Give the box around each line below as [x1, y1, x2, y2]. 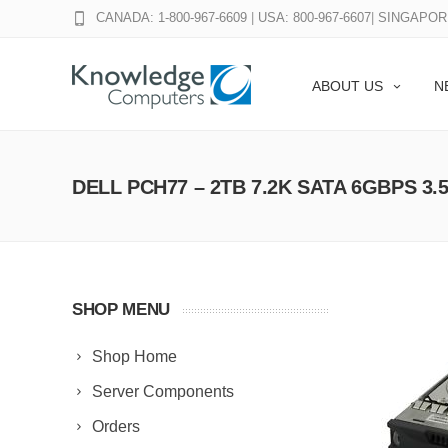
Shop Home [92, 348, 177, 365]
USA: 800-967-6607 [258, 10, 371, 25]
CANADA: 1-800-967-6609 [96, 10, 247, 25]
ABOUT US [312, 78, 383, 94]
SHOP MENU [72, 300, 170, 319]
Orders [92, 418, 140, 435]
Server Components [92, 383, 234, 400]
